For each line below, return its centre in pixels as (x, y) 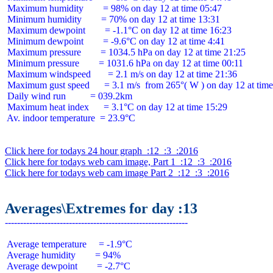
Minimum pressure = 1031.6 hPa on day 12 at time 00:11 (124, 63)
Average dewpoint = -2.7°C (68, 266)
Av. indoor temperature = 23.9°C (70, 118)
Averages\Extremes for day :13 (101, 208)
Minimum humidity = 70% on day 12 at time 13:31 (112, 19)
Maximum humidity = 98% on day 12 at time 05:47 (113, 8)
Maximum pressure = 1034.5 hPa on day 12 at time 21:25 (125, 52)
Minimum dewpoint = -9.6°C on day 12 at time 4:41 (115, 41)
